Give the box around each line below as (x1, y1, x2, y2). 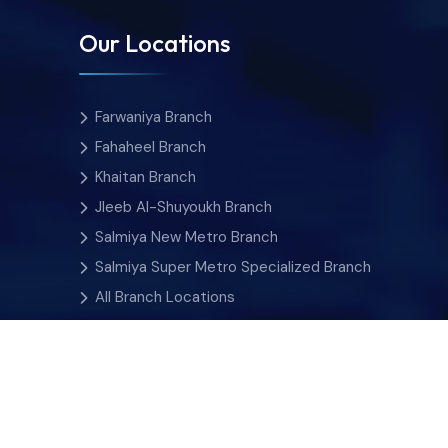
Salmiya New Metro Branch (94, 226, 278, 247)
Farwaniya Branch (94, 106, 212, 127)
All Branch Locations (94, 286, 235, 307)
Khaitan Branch (94, 166, 196, 187)
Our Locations (78, 27, 230, 58)
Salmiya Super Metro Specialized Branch (94, 256, 371, 277)
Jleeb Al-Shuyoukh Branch (94, 196, 272, 217)
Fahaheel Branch (94, 136, 206, 157)
